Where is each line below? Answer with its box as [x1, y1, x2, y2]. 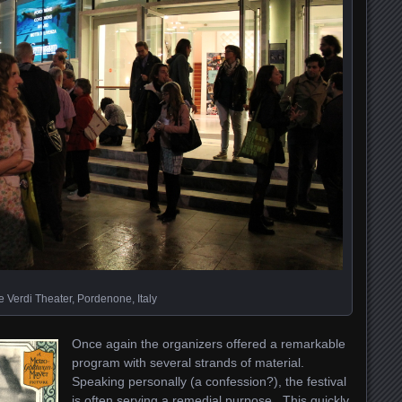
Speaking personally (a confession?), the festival [72, 374, 346, 389]
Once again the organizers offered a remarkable [72, 336, 345, 352]
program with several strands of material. [72, 355, 308, 371]
